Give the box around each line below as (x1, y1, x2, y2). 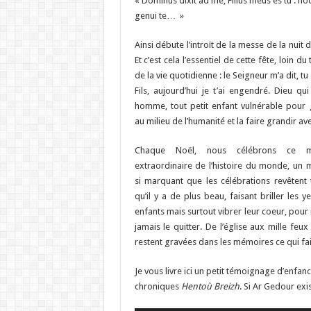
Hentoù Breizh (180, 281, 239, 292)
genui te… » (134, 10, 184, 21)
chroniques (134, 281, 181, 292)
